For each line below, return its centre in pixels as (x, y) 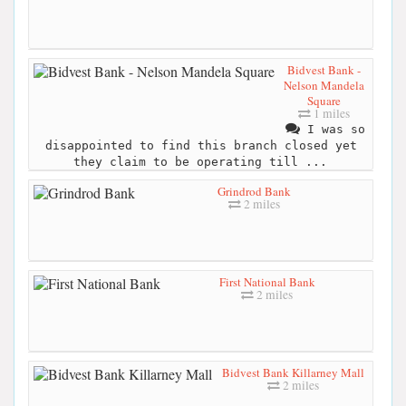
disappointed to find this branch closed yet (201, 145)
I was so (332, 129)
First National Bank (267, 281)
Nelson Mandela (324, 85)
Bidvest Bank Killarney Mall (293, 372)
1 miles (330, 113)
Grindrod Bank (254, 191)
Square (324, 100)
